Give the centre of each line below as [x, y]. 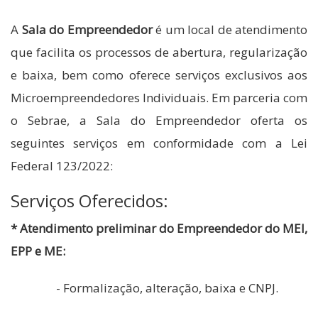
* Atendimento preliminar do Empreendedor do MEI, [159, 228]
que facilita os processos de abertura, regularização [159, 52]
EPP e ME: [38, 251]
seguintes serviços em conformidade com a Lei [159, 143]
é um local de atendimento [230, 29]
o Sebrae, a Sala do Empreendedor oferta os [159, 120]
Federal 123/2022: [62, 165]
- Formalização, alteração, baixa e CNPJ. [144, 287]
